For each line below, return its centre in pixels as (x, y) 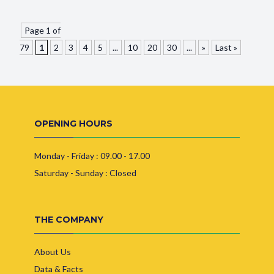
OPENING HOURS (73, 124)
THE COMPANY (69, 220)
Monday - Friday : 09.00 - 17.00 (92, 156)
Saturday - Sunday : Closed (85, 173)
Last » (226, 47)
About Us (53, 252)
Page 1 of (43, 30)
